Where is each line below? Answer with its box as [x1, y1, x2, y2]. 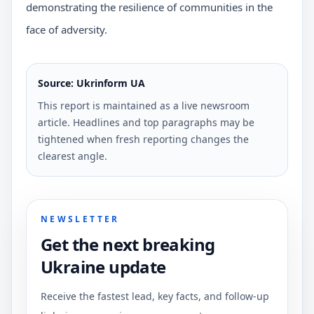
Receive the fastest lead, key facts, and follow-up [41, 289, 269, 303]
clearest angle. [38, 149, 107, 163]
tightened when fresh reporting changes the [38, 132, 249, 146]
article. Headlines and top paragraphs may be [38, 115, 254, 129]
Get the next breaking [41, 232, 215, 256]
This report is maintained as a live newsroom [38, 98, 250, 112]
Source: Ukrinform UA [38, 76, 145, 90]
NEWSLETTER [41, 212, 120, 225]
